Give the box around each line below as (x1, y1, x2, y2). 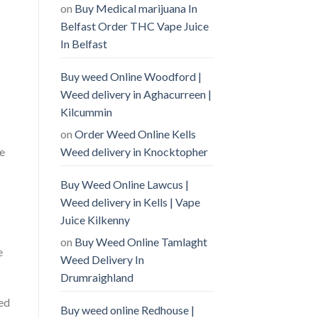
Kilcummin (60, 104, 112, 119)
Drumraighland (60, 270, 133, 284)
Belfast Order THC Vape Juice (60, 18, 209, 33)
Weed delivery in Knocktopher (60, 144, 208, 158)
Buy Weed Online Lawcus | (60, 177, 189, 191)
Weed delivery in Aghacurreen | (60, 87, 212, 101)
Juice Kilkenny (60, 212, 130, 226)
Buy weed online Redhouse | (60, 302, 194, 317)
